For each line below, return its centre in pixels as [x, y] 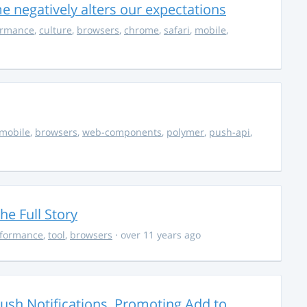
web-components [122, 132]
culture [56, 29]
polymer [185, 132]
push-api [230, 132]
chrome [142, 29]
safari [177, 29]
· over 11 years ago [157, 234]
